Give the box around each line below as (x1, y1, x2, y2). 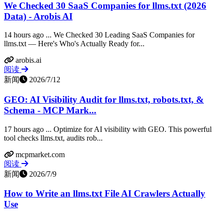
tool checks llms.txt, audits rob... (4, 133, 103, 142)
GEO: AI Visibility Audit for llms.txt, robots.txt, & (4, 94, 204, 105)
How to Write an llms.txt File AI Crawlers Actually (4, 188, 205, 199)
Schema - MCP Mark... (4, 105, 96, 116)
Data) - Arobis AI (4, 11, 73, 21)
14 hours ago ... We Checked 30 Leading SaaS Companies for (4, 31, 195, 39)
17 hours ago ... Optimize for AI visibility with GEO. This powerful (4, 125, 212, 133)
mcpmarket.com (16, 150, 65, 159)
